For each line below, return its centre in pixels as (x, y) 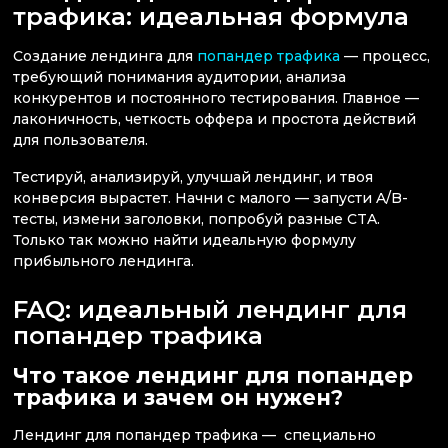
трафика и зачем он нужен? (178, 397)
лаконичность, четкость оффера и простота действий (214, 118)
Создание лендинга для (105, 55)
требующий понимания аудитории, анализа (179, 76)
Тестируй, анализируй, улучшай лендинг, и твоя (193, 176)
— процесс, (385, 55)
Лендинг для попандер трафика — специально (194, 434)
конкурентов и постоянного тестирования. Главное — (216, 97)
